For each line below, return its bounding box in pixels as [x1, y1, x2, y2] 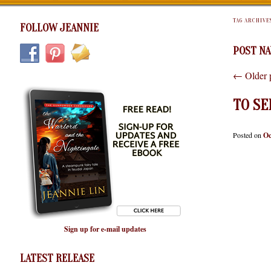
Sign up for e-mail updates [64, 224, 146, 235]
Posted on [233, 130, 263, 140]
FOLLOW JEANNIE [20, 21, 99, 34]
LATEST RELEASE [20, 252, 94, 265]
